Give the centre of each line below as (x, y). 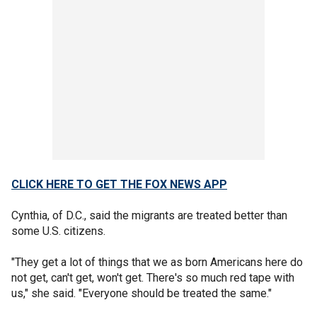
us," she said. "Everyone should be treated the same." (142, 293)
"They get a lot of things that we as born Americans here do (157, 262)
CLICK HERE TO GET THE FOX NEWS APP (119, 184)
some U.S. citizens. (60, 231)
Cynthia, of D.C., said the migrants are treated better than (149, 215)
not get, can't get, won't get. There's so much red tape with (153, 277)
